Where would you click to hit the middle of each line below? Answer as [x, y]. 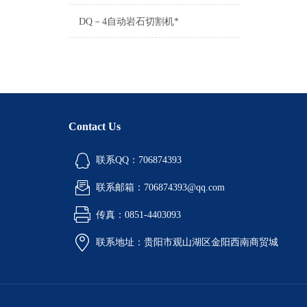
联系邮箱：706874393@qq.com [160, 187]
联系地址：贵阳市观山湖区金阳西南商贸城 [187, 242]
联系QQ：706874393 [139, 160]
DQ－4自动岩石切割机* [129, 22]
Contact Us [95, 126]
